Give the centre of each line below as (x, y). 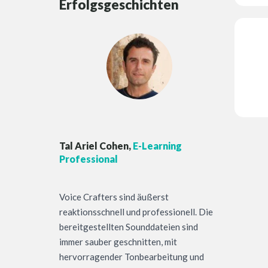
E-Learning (156, 146)
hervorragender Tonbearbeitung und (132, 257)
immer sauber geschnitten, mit (118, 242)
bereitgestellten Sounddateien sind (129, 227)
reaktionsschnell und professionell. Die (136, 212)
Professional (89, 159)
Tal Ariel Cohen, (95, 146)
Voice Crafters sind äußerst (114, 197)
